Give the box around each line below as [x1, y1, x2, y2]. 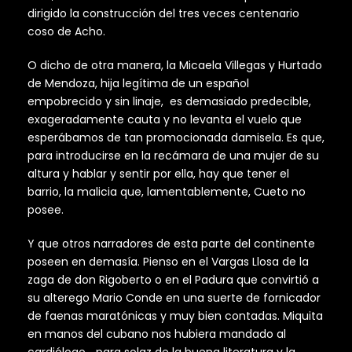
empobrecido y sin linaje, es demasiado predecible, [27, 93, 311, 110]
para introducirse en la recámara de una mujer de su [27, 148, 319, 164]
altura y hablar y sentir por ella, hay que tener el [27, 166, 289, 182]
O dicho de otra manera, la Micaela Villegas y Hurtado [27, 57, 322, 74]
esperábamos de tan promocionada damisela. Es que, [27, 130, 324, 146]
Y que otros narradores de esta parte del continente [27, 236, 315, 252]
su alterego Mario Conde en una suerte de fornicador [27, 290, 321, 306]
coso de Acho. [27, 24, 105, 40]
